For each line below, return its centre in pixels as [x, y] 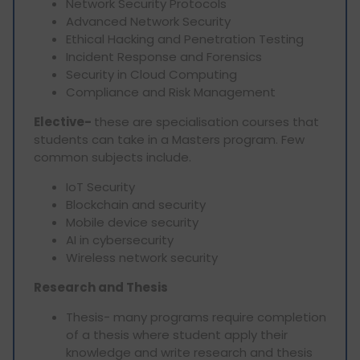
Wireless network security [143, 257]
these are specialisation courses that [207, 121]
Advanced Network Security [148, 21]
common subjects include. [112, 157]
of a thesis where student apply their [177, 334]
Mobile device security [134, 222]
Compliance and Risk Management [171, 92]
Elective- [64, 121]
